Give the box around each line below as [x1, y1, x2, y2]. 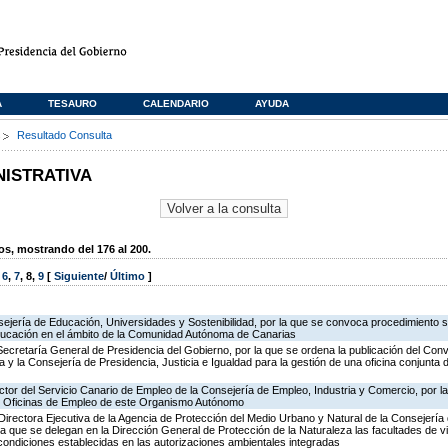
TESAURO [48, 98, 97, 109]
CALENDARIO [143, 98, 209, 109]
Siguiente [54, 270, 104, 283]
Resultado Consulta [17, 129, 112, 141]
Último [110, 270, 148, 283]
